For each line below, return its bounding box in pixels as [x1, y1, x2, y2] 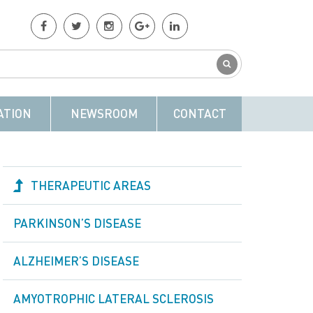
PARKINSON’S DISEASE [13, 215, 141, 231]
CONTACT [173, 105, 226, 121]
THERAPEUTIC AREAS [31, 177, 151, 193]
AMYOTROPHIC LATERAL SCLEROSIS [13, 291, 214, 306]
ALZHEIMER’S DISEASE [13, 253, 139, 268]
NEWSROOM [70, 105, 138, 121]
